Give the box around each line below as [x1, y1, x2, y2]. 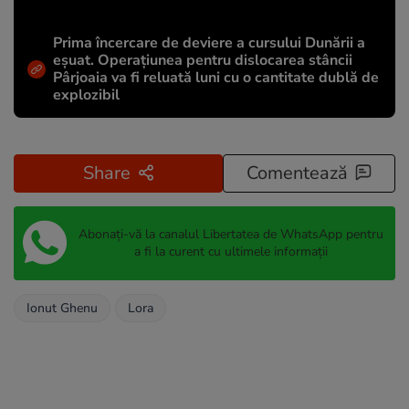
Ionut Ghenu [26, 299, 98, 317]
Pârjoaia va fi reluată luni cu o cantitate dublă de [53, 67, 379, 88]
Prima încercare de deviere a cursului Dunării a [53, 32, 365, 53]
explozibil [53, 84, 120, 105]
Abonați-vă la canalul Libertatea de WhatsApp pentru [78, 225, 383, 244]
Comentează [246, 160, 348, 185]
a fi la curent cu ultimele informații [133, 243, 328, 261]
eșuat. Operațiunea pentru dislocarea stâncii [53, 49, 352, 70]
